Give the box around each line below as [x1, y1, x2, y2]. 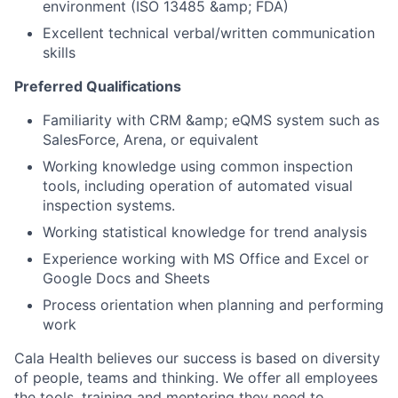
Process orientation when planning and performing [43, 296, 384, 314]
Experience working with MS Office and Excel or [43, 250, 369, 267]
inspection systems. [43, 196, 175, 214]
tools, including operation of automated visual [43, 177, 353, 195]
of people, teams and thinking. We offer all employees [14, 369, 378, 386]
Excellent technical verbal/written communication [43, 24, 375, 42]
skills [43, 44, 76, 61]
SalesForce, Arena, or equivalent [43, 131, 259, 148]
